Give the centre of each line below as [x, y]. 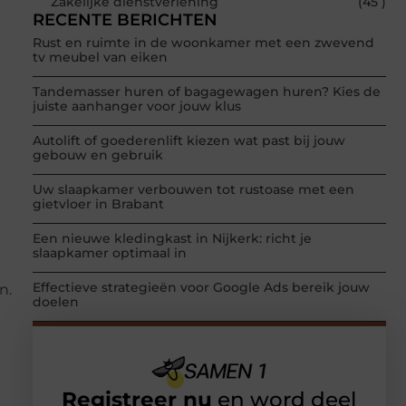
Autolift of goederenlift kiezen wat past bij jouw [189, 141]
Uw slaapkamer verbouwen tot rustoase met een [193, 190]
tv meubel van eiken [100, 58]
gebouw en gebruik [98, 155]
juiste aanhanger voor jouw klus [137, 106]
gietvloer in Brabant [98, 204]
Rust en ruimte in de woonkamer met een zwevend [203, 43]
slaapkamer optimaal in [110, 253]
